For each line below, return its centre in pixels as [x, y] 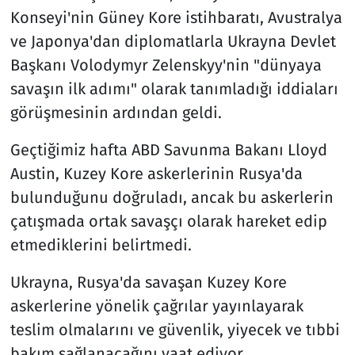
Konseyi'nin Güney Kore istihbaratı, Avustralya [176, 17]
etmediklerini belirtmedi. [101, 244]
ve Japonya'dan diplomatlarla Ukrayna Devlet [173, 41]
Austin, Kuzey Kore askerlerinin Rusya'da [156, 173]
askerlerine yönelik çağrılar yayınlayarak [157, 305]
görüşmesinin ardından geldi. [116, 112]
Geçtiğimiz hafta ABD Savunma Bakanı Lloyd [168, 149]
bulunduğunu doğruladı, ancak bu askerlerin [172, 197]
